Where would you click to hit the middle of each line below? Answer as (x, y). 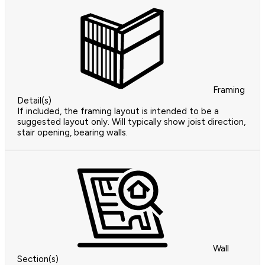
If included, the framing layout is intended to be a (118, 112)
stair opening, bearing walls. (72, 133)
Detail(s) (34, 101)
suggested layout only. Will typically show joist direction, (131, 122)
